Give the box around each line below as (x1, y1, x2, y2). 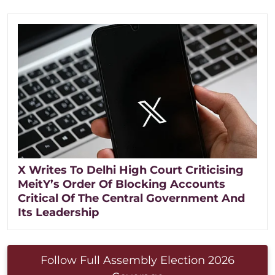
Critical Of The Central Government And (18, 191, 245, 205)
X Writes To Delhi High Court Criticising (18, 163, 244, 177)
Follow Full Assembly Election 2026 (41, 253, 234, 267)
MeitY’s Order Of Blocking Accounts (18, 177, 225, 191)
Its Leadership (18, 205, 99, 219)
